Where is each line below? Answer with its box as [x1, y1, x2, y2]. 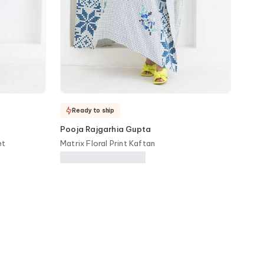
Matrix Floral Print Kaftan [60, 138, 156, 148]
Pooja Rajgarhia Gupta [60, 124, 151, 134]
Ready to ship [72, 106, 114, 114]
